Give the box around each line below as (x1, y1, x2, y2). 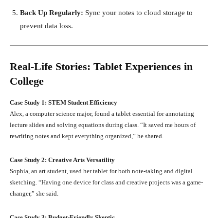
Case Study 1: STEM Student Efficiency (10, 98, 117, 106)
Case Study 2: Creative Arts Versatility (10, 156, 115, 163)
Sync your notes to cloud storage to (83, 8, 193, 17)
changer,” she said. (10, 189, 58, 197)
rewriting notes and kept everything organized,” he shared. (10, 132, 163, 140)
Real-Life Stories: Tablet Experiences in (10, 60, 193, 73)
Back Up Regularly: (20, 8, 83, 17)
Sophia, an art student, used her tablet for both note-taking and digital (10, 167, 193, 175)
